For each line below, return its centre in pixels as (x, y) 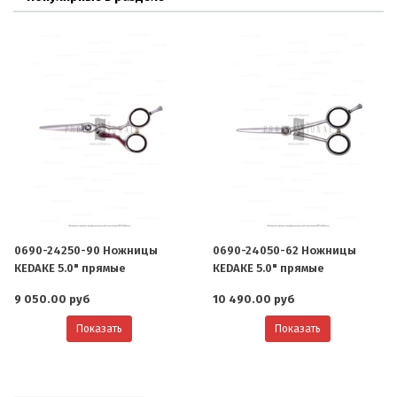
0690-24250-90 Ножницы (86, 250)
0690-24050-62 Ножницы (284, 250)
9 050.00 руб (52, 299)
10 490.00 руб (254, 299)
